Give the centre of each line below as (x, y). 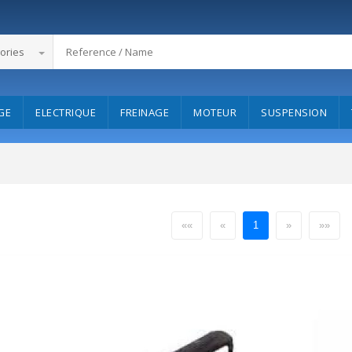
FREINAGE (145, 112)
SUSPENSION (294, 112)
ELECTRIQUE (66, 112)
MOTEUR (215, 112)
